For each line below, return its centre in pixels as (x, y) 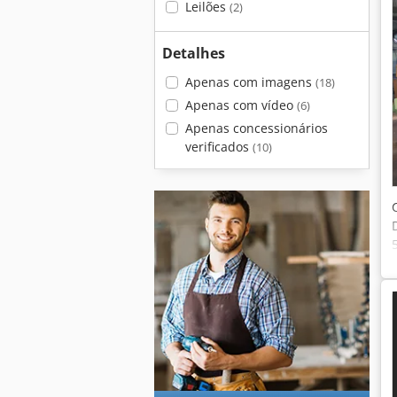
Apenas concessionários (256, 128)
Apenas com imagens (250, 82)
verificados (218, 147)
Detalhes (194, 53)
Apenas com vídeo (241, 105)
